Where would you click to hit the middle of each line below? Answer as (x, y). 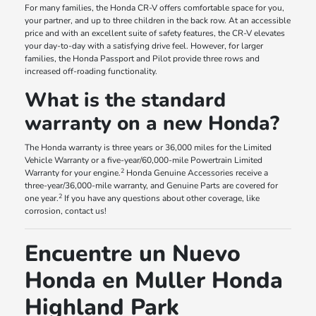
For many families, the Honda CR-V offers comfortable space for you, (155, 8)
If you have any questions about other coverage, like (161, 199)
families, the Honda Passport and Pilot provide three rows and (142, 59)
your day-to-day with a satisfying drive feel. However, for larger (144, 46)
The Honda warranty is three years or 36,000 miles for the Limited (148, 148)
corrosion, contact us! (66, 211)
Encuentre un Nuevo (133, 254)
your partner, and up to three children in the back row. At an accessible (158, 21)
